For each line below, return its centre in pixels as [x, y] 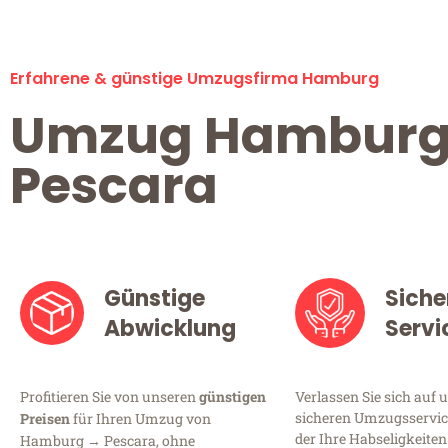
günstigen [232, 397]
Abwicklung [170, 329]
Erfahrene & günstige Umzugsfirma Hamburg [194, 79]
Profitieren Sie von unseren [109, 397]
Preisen [45, 419]
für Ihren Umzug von [140, 419]
